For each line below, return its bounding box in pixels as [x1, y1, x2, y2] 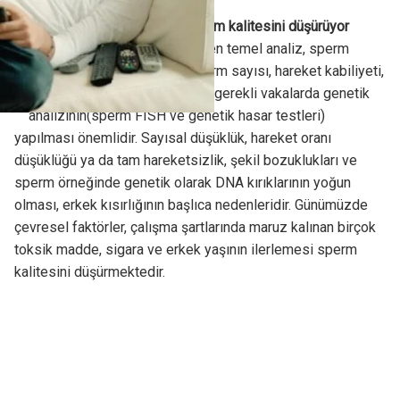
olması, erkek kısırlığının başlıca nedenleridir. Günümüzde [13, 196, 368, 214]
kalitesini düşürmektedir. [13, 263, 165, 281]
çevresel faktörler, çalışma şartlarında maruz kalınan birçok [13, 219, 376, 237]
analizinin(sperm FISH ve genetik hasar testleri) [28, 107, 325, 125]
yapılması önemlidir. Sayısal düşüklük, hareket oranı [13, 129, 331, 147]
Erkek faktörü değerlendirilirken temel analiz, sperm [28, 40, 349, 58]
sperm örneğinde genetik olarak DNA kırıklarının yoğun [13, 174, 351, 192]
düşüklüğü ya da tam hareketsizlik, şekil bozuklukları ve [13, 152, 357, 170]
